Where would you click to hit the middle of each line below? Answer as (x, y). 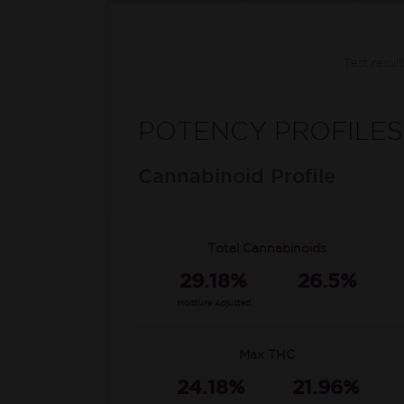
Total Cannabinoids (267, 249)
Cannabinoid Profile (237, 178)
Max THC (267, 355)
